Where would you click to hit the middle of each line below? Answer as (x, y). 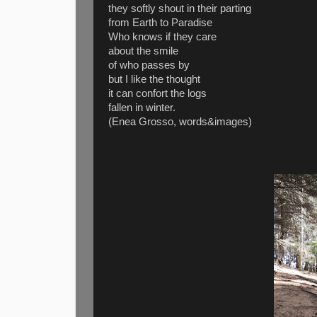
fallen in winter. (142, 107)
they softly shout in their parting (180, 8)
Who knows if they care (162, 36)
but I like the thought (154, 79)
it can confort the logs (157, 93)
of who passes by (149, 65)
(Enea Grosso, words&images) (180, 121)
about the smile (143, 51)
